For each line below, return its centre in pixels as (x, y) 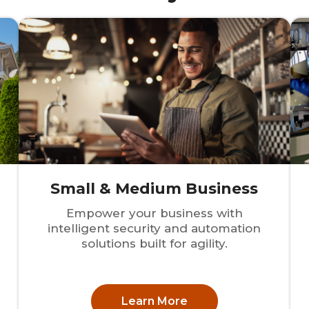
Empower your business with (154, 213)
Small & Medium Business (154, 189)
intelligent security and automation (154, 229)
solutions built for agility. (154, 244)
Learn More (154, 301)
